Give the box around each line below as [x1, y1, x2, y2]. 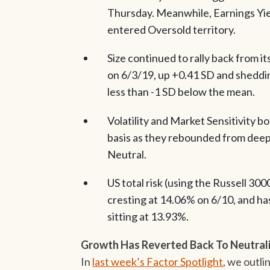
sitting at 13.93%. [107, 209, 189, 223]
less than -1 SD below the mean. [107, 85, 255, 99]
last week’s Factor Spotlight [92, 254, 224, 268]
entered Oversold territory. [107, 23, 236, 37]
